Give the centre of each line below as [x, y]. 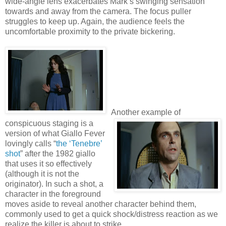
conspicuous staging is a [49, 123]
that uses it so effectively [48, 163]
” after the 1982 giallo [58, 153]
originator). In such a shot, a [54, 184]
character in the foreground [53, 194]
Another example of [146, 112]
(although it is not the [42, 174]
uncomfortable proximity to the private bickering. [90, 31]
